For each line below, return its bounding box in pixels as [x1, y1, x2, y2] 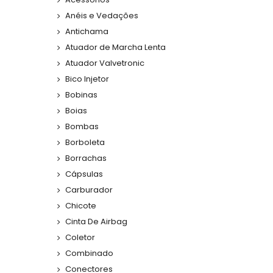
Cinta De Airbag [65, 216, 127, 228]
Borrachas [65, 152, 107, 165]
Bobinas [65, 89, 97, 101]
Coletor [65, 232, 95, 244]
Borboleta [65, 136, 105, 149]
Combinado [65, 247, 113, 260]
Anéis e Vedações [65, 10, 138, 22]
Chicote [65, 200, 96, 212]
